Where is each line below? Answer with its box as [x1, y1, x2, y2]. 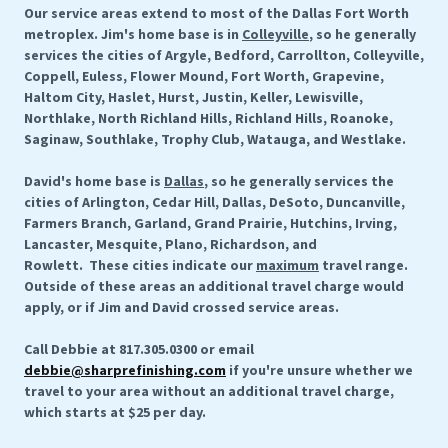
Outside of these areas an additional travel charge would [24, 277, 404, 295]
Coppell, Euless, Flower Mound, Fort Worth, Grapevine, [24, 67, 384, 85]
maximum [256, 256, 319, 274]
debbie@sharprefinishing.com [24, 361, 226, 379]
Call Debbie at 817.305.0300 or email [24, 340, 254, 358]
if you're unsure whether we [226, 361, 413, 379]
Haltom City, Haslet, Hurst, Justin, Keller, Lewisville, [24, 88, 363, 106]
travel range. [319, 256, 411, 274]
